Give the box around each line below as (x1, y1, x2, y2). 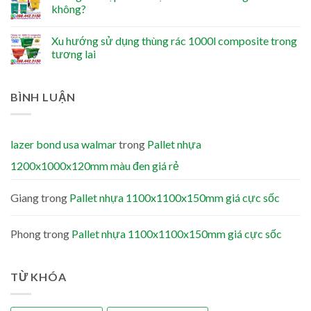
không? (51, 2, 86, 16)
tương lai (51, 47, 96, 61)
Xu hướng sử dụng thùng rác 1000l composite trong (51, 34, 297, 48)
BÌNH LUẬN (10, 90, 76, 104)
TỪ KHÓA (10, 270, 67, 284)
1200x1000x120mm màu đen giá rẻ (10, 159, 179, 173)
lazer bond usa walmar (10, 137, 117, 151)
